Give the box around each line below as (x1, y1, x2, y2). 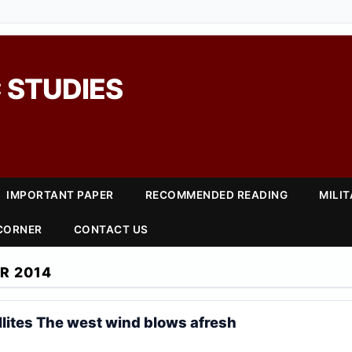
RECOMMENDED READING (145, 189, 288, 201)
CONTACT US (73, 223, 148, 236)
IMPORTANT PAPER (6, 189, 114, 201)
